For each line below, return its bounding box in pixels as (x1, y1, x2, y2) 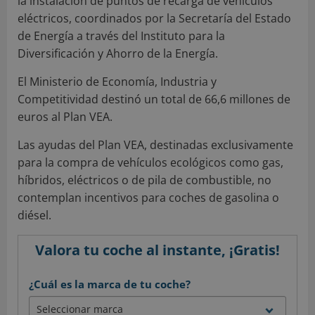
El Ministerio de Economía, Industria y (18, 73, 217, 89)
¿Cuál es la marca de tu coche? (29, 276, 191, 291)
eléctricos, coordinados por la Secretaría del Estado (18, 10, 291, 26)
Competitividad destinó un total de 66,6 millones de (18, 91, 290, 107)
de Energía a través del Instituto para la (18, 27, 225, 44)
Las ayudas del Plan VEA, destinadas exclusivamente (18, 136, 293, 153)
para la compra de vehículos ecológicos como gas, (18, 154, 283, 170)
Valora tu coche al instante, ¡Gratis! (35, 240, 280, 259)
